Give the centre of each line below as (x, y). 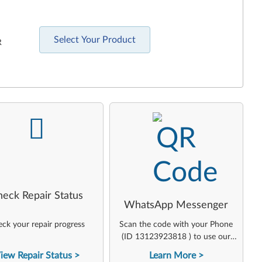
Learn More (172, 256)
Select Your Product (94, 40)
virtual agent (176, 249)
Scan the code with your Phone (176, 225)
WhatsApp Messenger (176, 205)
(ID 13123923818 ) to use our (176, 237)
